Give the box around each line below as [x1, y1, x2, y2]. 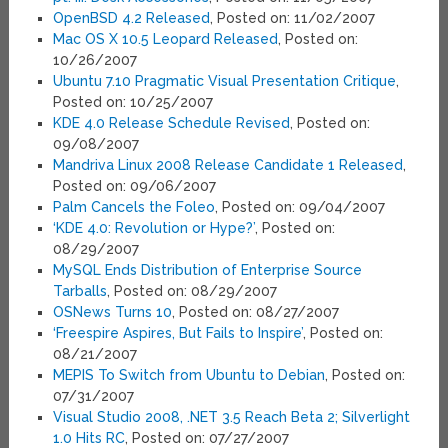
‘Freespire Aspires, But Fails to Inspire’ [52, 324, 303, 341]
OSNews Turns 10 [52, 303, 172, 320]
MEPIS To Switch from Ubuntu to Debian [52, 366, 325, 383]
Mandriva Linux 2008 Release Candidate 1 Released [52, 156, 403, 173]
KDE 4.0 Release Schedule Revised [52, 114, 290, 131]
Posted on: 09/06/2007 [52, 177, 216, 194]
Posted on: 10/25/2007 [52, 93, 213, 110]
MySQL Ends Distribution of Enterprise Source [52, 261, 362, 278]
